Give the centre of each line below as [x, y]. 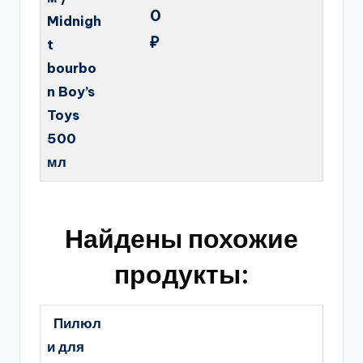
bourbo [72, 68]
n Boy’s [71, 92]
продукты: [181, 273]
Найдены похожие [181, 238]
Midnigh [74, 21]
